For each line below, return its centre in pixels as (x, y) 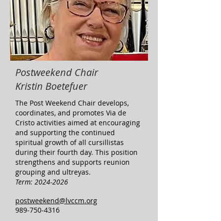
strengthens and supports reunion (73, 162)
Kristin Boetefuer (51, 86)
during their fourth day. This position (76, 152)
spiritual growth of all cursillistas (70, 142)
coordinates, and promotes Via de (71, 113)
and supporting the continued (65, 132)
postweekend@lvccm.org (56, 201)
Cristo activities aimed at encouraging (78, 123)
